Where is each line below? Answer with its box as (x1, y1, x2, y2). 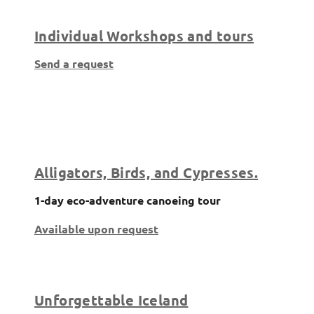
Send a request (34, 56, 114, 71)
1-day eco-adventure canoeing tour (34, 193, 221, 208)
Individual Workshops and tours (34, 27, 254, 46)
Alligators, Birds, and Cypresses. (34, 163, 259, 182)
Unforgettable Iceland (34, 290, 189, 309)
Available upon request (34, 221, 158, 237)
